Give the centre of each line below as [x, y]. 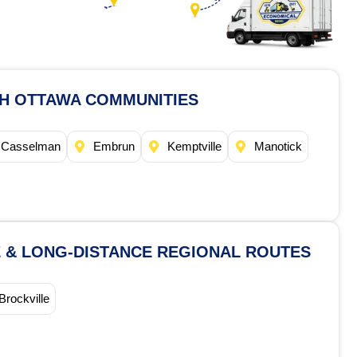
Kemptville [194, 147]
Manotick [278, 147]
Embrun [114, 147]
